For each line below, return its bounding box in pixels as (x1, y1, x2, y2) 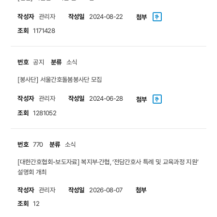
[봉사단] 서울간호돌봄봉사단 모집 (17, 75, 102, 84)
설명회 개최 (17, 168, 47, 177)
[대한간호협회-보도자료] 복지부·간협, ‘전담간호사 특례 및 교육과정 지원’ (17, 157, 199, 167)
